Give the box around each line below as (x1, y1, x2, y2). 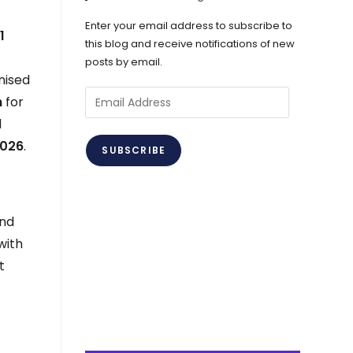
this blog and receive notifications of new (85, 36, 295, 51)
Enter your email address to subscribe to (85, 18, 293, 33)
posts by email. (85, 54, 163, 69)
